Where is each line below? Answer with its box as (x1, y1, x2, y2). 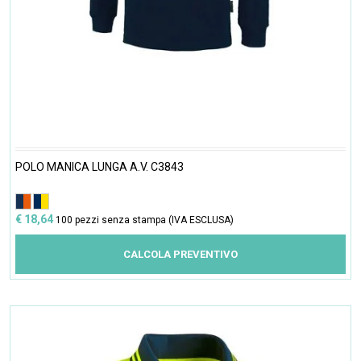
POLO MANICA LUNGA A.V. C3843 (15, 160, 184, 174)
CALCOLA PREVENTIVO (123, 248, 238, 261)
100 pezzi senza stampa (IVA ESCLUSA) (56, 214, 234, 226)
